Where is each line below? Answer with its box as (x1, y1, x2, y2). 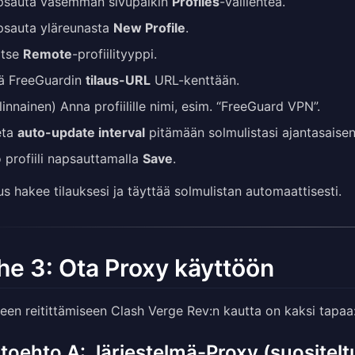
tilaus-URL (86, 72, 151, 89)
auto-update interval (17, 124, 145, 141)
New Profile (113, 20, 185, 36)
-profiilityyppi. (72, 46, 157, 63)
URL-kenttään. (151, 72, 239, 89)
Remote (23, 46, 72, 63)
